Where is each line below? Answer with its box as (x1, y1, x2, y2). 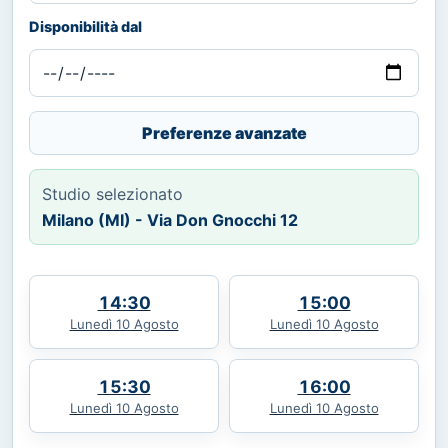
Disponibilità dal (29, 17, 142, 35)
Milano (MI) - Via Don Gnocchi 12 (42, 209, 298, 230)
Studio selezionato (42, 183, 183, 204)
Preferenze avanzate (141, 122, 307, 143)
